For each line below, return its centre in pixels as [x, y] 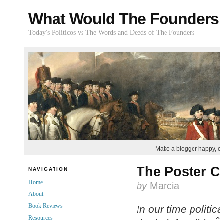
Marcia [163, 186]
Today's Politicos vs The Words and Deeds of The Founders [111, 33]
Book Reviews [45, 206]
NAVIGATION [48, 169]
